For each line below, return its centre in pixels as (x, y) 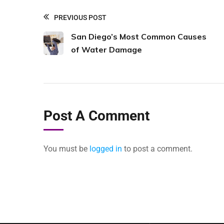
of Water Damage (106, 49)
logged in (106, 149)
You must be (66, 149)
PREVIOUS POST (80, 17)
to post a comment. (157, 149)
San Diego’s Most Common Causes (138, 36)
